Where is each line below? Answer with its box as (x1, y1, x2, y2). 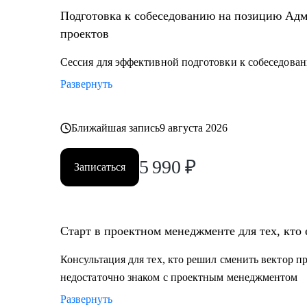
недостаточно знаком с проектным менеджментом (60, 271, 298, 283)
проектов (60, 27, 109, 40)
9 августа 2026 (160, 122, 228, 134)
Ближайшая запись (71, 122, 160, 134)
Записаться (74, 161, 125, 173)
